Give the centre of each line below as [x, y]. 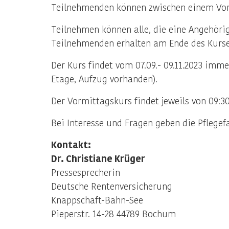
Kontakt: [71, 144]
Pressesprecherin [86, 172]
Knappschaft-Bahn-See [97, 200]
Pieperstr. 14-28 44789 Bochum [113, 213]
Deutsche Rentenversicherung [112, 186]
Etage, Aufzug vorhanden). [104, 78]
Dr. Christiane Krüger [98, 158]
